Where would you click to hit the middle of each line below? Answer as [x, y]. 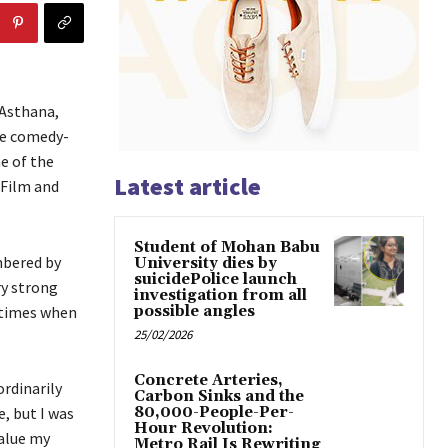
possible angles [194, 312]
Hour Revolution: [203, 429]
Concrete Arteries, [208, 381]
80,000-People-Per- [214, 413]
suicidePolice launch [215, 280]
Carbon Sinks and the [219, 397]
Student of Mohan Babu [227, 248]
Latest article [187, 187]
